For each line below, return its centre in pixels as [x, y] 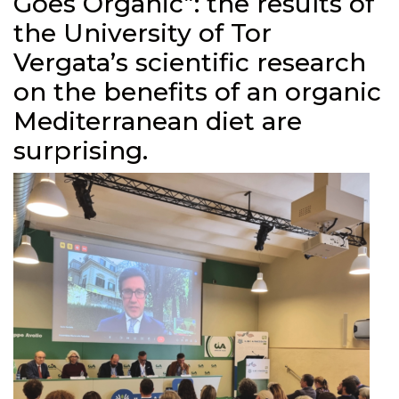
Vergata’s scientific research [190, 62]
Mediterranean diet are [158, 121]
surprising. [81, 151]
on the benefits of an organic [197, 92]
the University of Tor [142, 33]
